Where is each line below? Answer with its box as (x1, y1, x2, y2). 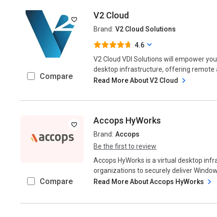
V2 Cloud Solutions (115, 25, 176, 33)
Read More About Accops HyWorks (93, 178, 206, 186)
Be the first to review (93, 142, 157, 150)
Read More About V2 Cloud (93, 77, 180, 84)
